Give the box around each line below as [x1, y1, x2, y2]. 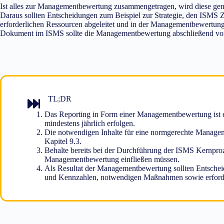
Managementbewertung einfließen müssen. [44, 155, 179, 163]
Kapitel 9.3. [44, 137, 81, 145]
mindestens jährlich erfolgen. [44, 119, 135, 127]
